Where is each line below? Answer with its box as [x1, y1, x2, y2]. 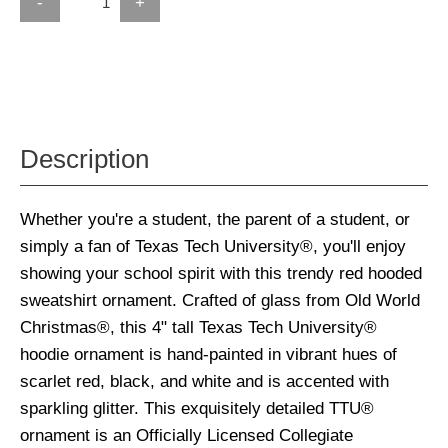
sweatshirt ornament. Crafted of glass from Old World [20, 290, 420, 311]
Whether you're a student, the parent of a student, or [20, 209, 410, 230]
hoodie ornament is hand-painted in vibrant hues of [20, 344, 397, 365]
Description [20, 145, 149, 174]
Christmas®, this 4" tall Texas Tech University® [20, 317, 377, 338]
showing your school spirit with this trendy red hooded [20, 263, 422, 284]
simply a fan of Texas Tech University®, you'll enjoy [20, 236, 406, 257]
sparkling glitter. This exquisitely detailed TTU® [20, 398, 374, 419]
